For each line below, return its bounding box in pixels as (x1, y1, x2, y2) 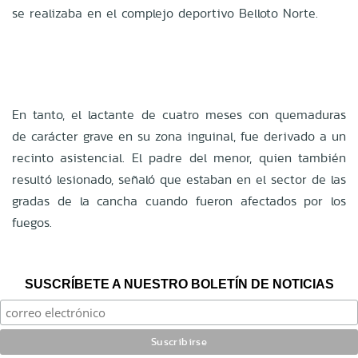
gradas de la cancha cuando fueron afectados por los (12, 191, 346, 210)
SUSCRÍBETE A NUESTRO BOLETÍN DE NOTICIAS (24, 276, 334, 291)
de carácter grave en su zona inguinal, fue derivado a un (12, 126, 346, 145)
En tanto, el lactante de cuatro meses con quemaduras (12, 105, 346, 124)
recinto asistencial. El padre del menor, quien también (12, 148, 346, 167)
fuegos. (12, 213, 52, 232)
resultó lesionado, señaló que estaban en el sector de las (12, 169, 346, 189)
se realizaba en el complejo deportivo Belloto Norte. (12, 3, 318, 22)
